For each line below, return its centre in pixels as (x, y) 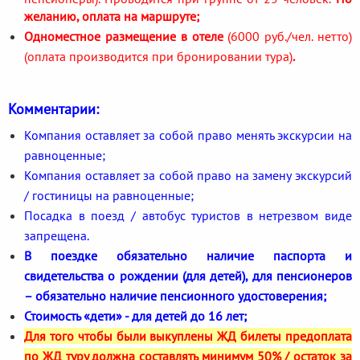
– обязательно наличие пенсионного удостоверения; (175, 295)
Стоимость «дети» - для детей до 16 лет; (135, 315)
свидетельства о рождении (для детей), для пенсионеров (188, 275)
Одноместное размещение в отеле (126, 36)
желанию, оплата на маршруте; (112, 16)
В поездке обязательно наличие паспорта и (188, 255)
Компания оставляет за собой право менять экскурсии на (188, 135)
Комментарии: (53, 108)
